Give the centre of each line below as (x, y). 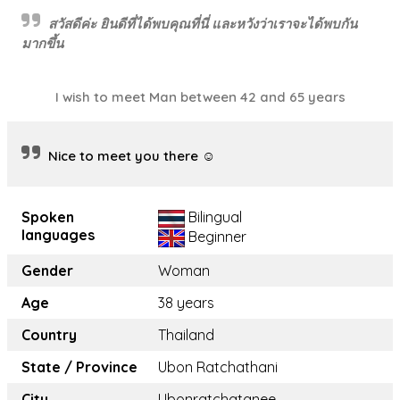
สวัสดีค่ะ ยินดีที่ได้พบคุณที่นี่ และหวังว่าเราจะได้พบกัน (203, 24)
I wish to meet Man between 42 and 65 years (200, 97)
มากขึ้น (42, 43)
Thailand (186, 335)
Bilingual (213, 217)
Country (49, 335)
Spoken (48, 217)
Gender (47, 271)
